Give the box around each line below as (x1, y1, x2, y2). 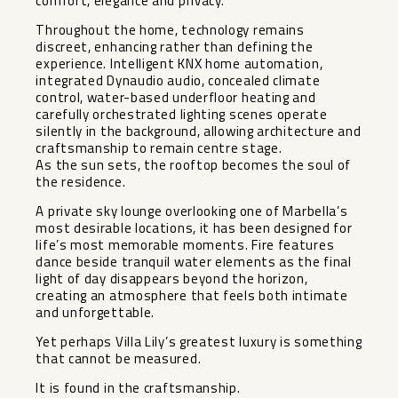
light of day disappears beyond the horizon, (36, 268, 308, 290)
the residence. (36, 171, 126, 193)
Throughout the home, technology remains (36, 20, 305, 41)
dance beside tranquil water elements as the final (36, 251, 352, 273)
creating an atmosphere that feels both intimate (36, 285, 348, 306)
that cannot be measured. (36, 348, 202, 370)
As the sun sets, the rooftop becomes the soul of (36, 155, 352, 176)
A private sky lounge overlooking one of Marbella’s (36, 201, 348, 222)
